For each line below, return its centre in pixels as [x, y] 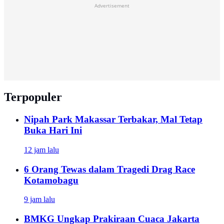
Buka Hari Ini [53, 130]
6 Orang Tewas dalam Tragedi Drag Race [109, 169]
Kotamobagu [51, 180]
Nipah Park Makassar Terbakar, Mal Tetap [113, 119]
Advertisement [112, 6]
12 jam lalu [41, 149]
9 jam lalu [39, 199]
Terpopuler [33, 97]
